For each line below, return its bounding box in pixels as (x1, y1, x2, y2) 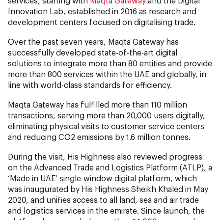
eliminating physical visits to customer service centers (8, 121, 204, 131)
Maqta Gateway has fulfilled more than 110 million (8, 100, 187, 110)
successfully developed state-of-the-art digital (8, 48, 177, 57)
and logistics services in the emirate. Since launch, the (8, 206, 205, 216)
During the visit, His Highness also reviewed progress (8, 152, 202, 162)
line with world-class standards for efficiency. (8, 80, 172, 90)
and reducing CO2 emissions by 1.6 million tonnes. (8, 132, 191, 142)
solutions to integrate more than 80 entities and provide (8, 58, 212, 68)
